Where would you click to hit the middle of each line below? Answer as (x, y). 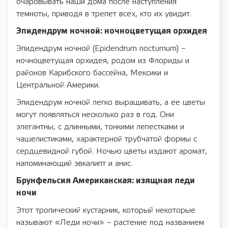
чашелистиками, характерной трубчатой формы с (107, 139)
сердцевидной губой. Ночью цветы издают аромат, (112, 151)
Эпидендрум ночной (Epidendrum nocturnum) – (101, 48)
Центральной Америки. (58, 85)
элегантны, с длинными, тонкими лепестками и (100, 127)
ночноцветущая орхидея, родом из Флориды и (103, 61)
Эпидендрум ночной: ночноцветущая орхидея (112, 31)
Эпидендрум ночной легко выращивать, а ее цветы (111, 102)
